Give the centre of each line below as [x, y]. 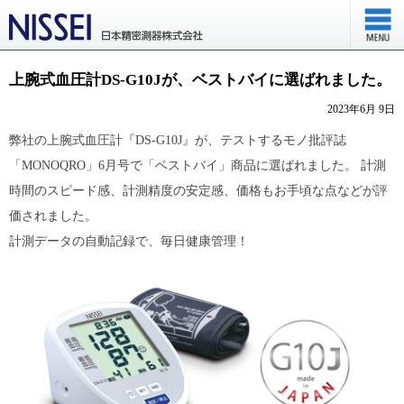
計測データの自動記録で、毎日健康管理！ [129, 241]
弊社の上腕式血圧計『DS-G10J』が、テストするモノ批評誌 [178, 140]
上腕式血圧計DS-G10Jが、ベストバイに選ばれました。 [200, 80]
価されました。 [53, 216]
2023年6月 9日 [361, 109]
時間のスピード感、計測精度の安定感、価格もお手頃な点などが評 [198, 191]
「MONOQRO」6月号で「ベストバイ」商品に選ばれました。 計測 [197, 165]
